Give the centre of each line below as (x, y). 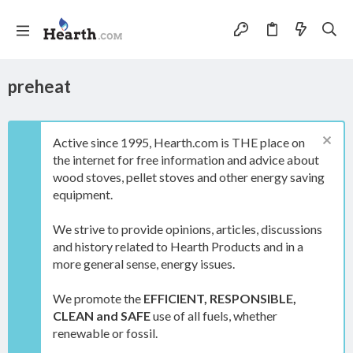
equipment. (83, 194)
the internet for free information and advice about (186, 160)
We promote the (98, 298)
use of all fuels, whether (214, 316)
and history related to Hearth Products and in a (178, 246)
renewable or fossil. (105, 333)
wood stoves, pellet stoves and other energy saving (189, 177)
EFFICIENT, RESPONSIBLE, (220, 298)
